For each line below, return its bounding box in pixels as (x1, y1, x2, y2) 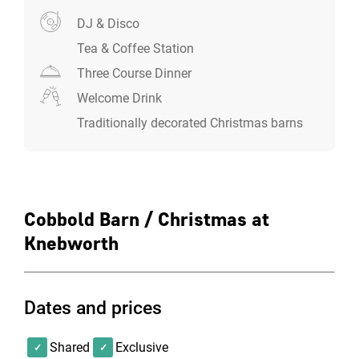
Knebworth (24, 232, 119, 255)
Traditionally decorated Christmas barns (77, 115, 303, 131)
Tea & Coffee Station (77, 41, 194, 56)
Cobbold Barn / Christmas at (24, 208, 269, 231)
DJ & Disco (77, 16, 139, 31)
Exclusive (115, 340, 168, 355)
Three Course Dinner (77, 66, 192, 81)
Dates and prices (24, 296, 162, 319)
